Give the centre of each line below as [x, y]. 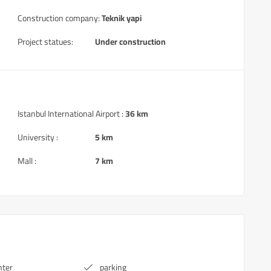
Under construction [130, 42]
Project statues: [45, 42]
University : [38, 137]
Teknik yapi [122, 18]
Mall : [27, 161]
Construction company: [59, 18]
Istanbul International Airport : [70, 114]
